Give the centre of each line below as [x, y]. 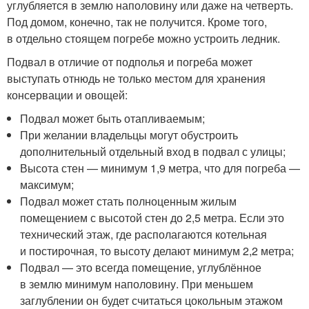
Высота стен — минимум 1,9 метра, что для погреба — [160, 168]
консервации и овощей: [67, 94]
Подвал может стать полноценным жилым [129, 201]
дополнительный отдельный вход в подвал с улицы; [153, 151]
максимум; [47, 184]
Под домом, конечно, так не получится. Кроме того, [137, 21]
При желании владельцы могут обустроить [129, 134]
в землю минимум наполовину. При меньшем [137, 283]
